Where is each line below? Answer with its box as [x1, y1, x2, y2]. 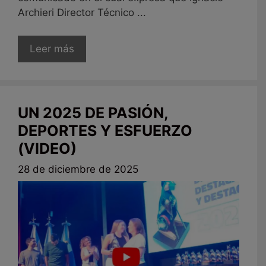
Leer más [30, 42, 74, 55]
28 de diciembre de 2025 [18, 163, 138, 176]
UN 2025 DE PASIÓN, [18, 103, 168, 122]
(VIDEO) [18, 139, 77, 157]
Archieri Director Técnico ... [18, 7, 146, 19]
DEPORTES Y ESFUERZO [18, 121, 192, 140]
